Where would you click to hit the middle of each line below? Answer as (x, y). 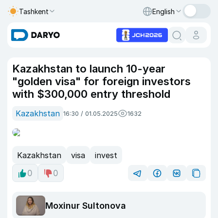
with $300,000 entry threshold (93, 94)
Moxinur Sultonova (86, 206)
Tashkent (34, 11)
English (163, 11)
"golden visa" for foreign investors (101, 81)
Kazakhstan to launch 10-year (89, 69)
